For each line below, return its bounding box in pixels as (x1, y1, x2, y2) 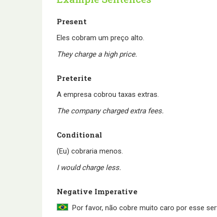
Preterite (57, 73, 92, 83)
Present (57, 16, 87, 26)
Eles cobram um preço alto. (57, 33, 144, 42)
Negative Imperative (57, 186, 138, 196)
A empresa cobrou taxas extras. (57, 90, 159, 99)
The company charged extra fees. (57, 106, 164, 115)
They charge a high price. (57, 49, 137, 59)
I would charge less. (57, 163, 121, 172)
